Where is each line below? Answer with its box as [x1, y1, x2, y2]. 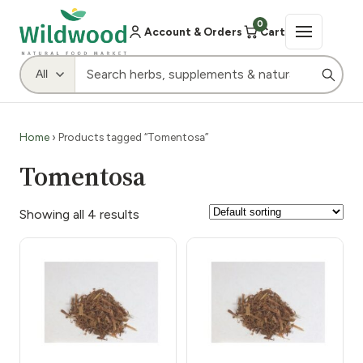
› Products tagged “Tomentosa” [49, 130, 208, 143]
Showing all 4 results [19, 206, 139, 222]
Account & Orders [144, 24, 243, 38]
